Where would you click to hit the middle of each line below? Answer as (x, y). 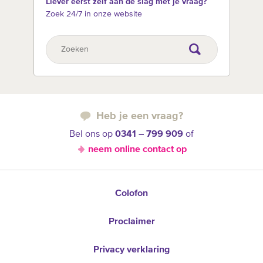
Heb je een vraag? (139, 116)
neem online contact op (137, 149)
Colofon (131, 193)
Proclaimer (131, 222)
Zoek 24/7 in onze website (94, 14)
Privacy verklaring (131, 250)
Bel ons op (92, 134)
